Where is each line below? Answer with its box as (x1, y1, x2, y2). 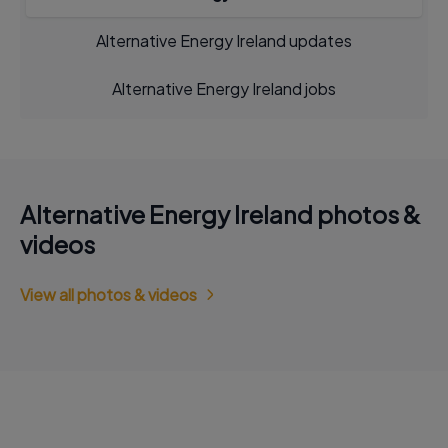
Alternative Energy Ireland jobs (112, 78, 336, 99)
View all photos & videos (20, 284, 197, 305)
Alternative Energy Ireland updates (96, 30, 352, 51)
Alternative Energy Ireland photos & (20, 199, 420, 229)
